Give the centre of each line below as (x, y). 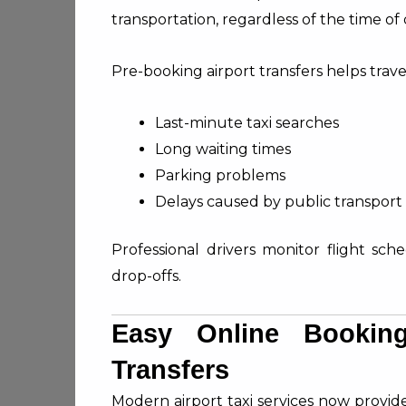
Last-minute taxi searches (247, 123)
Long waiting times (223, 149)
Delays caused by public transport (279, 202)
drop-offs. (146, 276)
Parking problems (220, 175)
